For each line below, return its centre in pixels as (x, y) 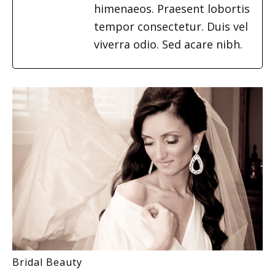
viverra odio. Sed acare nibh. (168, 44)
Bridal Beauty (47, 262)
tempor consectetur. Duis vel (171, 26)
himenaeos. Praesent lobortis (172, 9)
